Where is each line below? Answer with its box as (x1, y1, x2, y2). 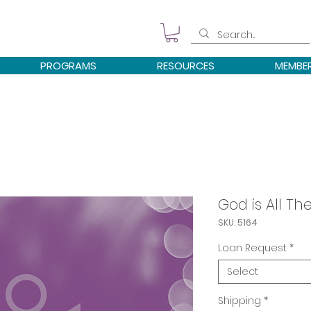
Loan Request (218, 240, 287, 255)
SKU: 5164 (218, 216, 258, 228)
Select (227, 264, 258, 278)
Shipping (218, 293, 261, 308)
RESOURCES (157, 58, 215, 73)
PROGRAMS (40, 58, 96, 73)
